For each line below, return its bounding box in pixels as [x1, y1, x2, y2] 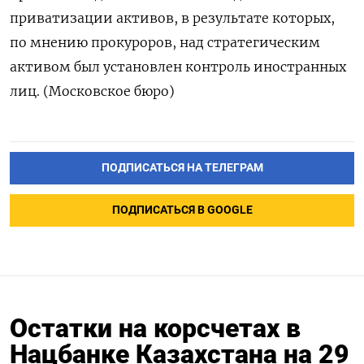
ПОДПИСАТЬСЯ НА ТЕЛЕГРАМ [101, 160, 263, 175]
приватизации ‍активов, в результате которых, [10, 10, 335, 27]
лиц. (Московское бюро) [10, 83, 175, 100]
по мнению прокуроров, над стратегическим [10, 34, 320, 51]
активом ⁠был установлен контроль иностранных [10, 58, 346, 76]
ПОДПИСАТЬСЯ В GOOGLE [111, 202, 253, 217]
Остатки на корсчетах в [10, 312, 301, 344]
